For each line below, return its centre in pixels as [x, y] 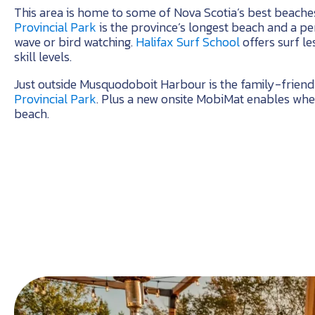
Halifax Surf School [188, 42]
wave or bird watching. [75, 42]
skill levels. [43, 57]
